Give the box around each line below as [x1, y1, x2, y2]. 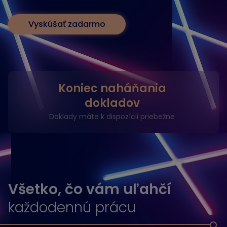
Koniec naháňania [58, 81, 166, 96]
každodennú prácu [8, 198, 136, 217]
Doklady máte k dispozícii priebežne [49, 111, 175, 122]
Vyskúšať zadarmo [28, 18, 105, 30]
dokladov [84, 95, 140, 111]
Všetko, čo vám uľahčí [8, 179, 171, 199]
